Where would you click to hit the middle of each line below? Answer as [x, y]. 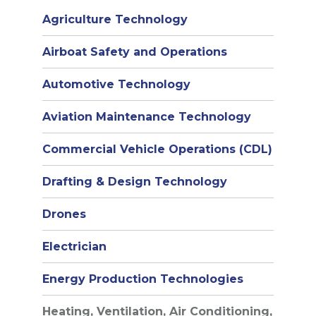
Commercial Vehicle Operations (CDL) [157, 149]
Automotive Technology [116, 84]
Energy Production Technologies [143, 279]
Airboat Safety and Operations [135, 51]
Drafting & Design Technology [135, 181]
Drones [64, 214]
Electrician [74, 246]
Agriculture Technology [115, 19]
